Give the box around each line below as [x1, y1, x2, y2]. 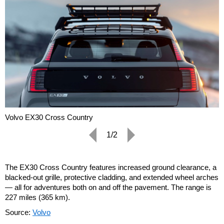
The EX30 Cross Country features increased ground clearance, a [5, 162, 216, 171]
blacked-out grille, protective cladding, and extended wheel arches [5, 172, 218, 181]
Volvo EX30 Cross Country [5, 112, 93, 121]
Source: [5, 207, 32, 216]
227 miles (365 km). [5, 192, 70, 201]
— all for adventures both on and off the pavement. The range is [5, 182, 211, 191]
